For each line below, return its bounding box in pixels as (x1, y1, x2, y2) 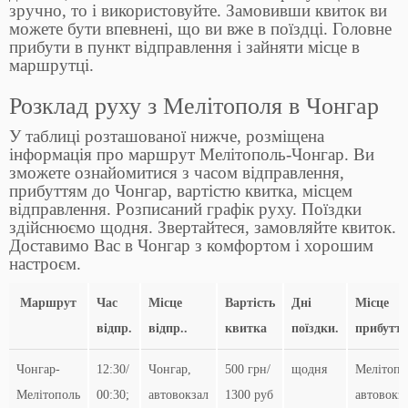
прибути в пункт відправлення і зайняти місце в (9, 37, 360, 57)
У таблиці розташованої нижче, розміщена (9, 127, 324, 147)
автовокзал (148, 388, 209, 403)
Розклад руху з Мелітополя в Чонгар (9, 93, 379, 120)
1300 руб (225, 388, 273, 403)
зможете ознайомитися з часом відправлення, (9, 163, 344, 183)
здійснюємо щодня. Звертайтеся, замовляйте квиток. (9, 218, 396, 238)
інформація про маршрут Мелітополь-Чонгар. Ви (9, 145, 374, 165)
